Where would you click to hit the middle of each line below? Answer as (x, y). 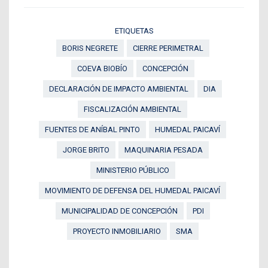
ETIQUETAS (134, 31)
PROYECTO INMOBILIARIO (117, 232)
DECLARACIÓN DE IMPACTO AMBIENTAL (119, 89)
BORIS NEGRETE (90, 48)
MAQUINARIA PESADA (163, 150)
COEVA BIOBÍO (102, 69)
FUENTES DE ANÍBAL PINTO (92, 130)
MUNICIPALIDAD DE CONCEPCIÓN (119, 211)
